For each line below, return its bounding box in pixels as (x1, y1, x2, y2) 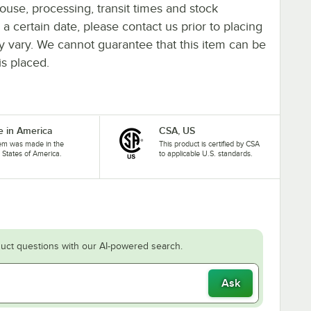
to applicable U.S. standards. (158, 149, 253, 158)
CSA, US (158, 124, 195, 136)
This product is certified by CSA (158, 139, 260, 148)
